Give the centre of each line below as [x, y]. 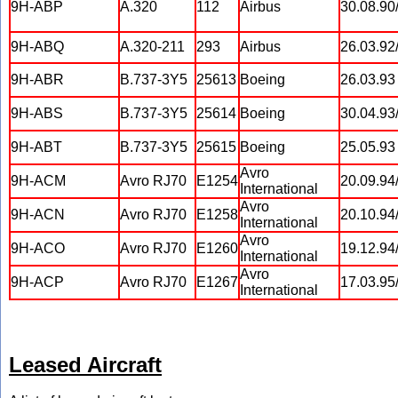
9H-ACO [38, 248]
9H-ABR [37, 80]
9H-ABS [37, 113]
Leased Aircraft [85, 365]
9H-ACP [37, 282]
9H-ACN [38, 215]
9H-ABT [36, 147]
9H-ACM [38, 181]
